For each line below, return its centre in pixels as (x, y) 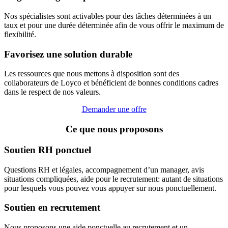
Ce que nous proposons (114, 129)
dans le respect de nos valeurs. (52, 92)
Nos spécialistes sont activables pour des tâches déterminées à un (108, 16)
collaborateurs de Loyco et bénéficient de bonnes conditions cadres (111, 83)
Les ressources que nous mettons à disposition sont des (92, 74)
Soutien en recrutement (52, 208)
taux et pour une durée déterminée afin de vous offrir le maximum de (114, 25)
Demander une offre (114, 109)
